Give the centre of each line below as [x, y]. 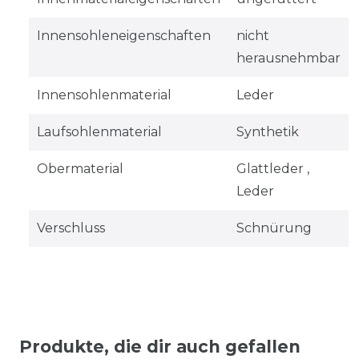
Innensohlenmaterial [104, 95]
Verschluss [71, 228]
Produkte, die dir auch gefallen [160, 346]
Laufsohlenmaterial [99, 131]
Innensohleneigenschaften [123, 35]
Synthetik [267, 131]
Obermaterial [80, 168]
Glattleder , [272, 168]
